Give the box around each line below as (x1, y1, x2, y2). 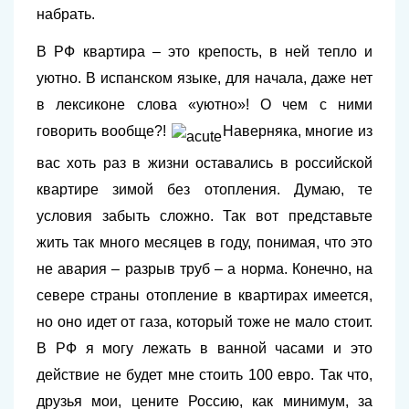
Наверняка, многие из (222, 123, 372, 139)
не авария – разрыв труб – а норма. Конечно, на (37, 261, 372, 278)
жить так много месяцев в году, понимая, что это (37, 235, 372, 251)
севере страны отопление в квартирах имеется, (37, 288, 372, 304)
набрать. (37, 6, 95, 22)
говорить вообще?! (37, 123, 171, 139)
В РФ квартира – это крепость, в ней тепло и (37, 44, 372, 59)
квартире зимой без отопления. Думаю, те (37, 182, 372, 198)
